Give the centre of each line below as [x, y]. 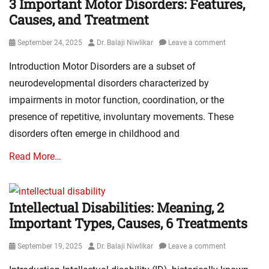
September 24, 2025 [50, 42]
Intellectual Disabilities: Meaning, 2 [116, 208]
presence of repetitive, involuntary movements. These [121, 116]
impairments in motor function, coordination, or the [116, 100]
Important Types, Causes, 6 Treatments [128, 223]
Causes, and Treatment [79, 19]
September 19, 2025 [50, 246]
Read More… [35, 156]
